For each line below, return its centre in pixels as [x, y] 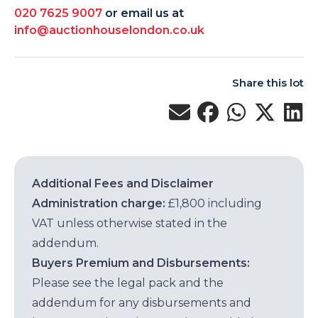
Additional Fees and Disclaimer [123, 183]
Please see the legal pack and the [128, 283]
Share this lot [268, 83]
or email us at [144, 13]
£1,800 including [214, 203]
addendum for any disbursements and [142, 303]
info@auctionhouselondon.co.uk [109, 30]
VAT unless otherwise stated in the [130, 223]
